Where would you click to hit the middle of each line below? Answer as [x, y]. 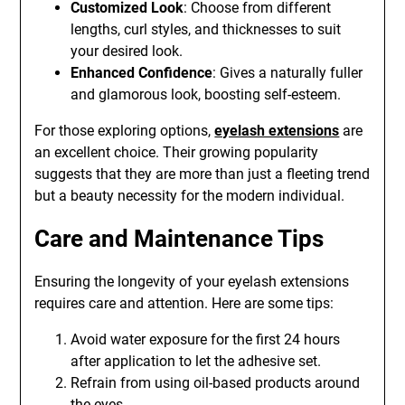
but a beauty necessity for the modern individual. [190, 196]
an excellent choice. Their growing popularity [177, 152]
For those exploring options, [125, 131]
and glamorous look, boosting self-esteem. [206, 94]
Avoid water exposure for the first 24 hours [206, 339]
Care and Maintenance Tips [179, 239]
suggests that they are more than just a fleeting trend [202, 174]
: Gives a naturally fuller [288, 73]
